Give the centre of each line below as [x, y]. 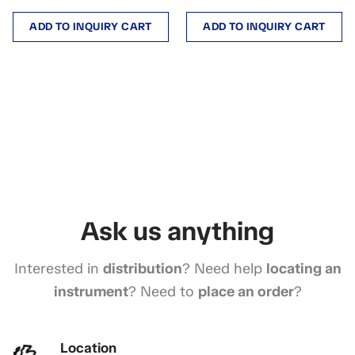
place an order [246, 291]
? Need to [163, 291]
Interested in [58, 268]
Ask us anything [177, 231]
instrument [91, 291]
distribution [142, 268]
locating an [303, 268]
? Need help [224, 268]
